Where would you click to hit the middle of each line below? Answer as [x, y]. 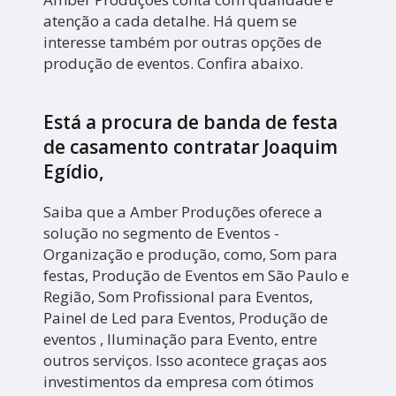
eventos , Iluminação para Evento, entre [181, 339]
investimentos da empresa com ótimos [179, 382]
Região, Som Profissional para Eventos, [179, 297]
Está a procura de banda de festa [191, 122]
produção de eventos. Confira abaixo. [174, 64]
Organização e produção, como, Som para [191, 255]
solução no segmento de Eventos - [162, 233]
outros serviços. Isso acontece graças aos [186, 361]
